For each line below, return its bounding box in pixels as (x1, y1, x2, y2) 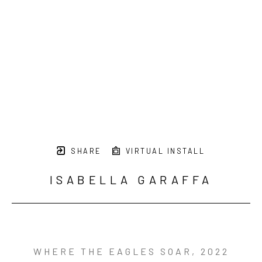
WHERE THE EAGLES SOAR (33, 245, 192, 257)
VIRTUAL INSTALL (122, 146, 205, 156)
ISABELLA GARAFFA (49, 172, 213, 187)
